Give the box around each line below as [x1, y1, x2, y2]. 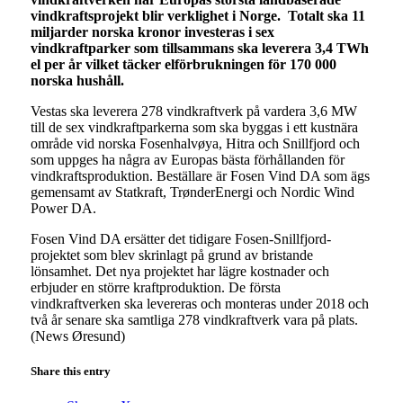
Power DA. [30, 200, 96, 216]
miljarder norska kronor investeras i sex [30, 23, 274, 40]
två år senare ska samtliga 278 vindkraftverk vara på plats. [30, 311, 358, 327]
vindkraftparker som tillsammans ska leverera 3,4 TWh [30, 40, 369, 56]
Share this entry [30, 364, 111, 379]
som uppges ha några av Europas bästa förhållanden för [30, 151, 345, 167]
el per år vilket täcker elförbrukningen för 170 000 [30, 56, 336, 72]
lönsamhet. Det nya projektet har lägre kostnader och [30, 263, 329, 279]
